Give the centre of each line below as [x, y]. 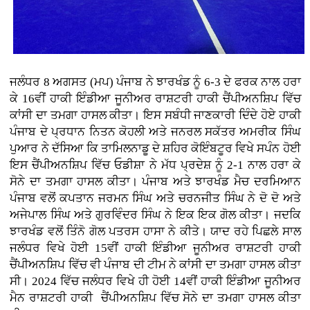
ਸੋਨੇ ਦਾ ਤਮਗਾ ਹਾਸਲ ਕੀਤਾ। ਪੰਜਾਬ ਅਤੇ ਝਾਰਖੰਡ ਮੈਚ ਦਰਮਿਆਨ [155, 181]
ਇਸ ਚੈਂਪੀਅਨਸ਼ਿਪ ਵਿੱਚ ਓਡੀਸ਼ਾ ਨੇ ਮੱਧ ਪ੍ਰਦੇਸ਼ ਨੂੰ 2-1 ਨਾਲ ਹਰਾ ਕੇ [155, 165]
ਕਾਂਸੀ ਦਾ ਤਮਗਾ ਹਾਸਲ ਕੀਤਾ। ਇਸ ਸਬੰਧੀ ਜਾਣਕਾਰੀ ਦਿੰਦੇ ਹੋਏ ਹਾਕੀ [155, 115]
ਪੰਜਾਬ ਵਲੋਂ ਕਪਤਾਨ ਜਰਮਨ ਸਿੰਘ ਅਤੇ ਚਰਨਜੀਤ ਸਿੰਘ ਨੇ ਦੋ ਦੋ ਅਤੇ [155, 198]
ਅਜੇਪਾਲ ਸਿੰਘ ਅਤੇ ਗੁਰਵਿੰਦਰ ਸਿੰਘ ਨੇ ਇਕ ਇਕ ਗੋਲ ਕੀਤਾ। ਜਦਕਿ [155, 215]
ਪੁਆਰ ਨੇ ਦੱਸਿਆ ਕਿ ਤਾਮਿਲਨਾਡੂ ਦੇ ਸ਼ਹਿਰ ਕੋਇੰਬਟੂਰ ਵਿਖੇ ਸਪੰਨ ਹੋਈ [155, 148]
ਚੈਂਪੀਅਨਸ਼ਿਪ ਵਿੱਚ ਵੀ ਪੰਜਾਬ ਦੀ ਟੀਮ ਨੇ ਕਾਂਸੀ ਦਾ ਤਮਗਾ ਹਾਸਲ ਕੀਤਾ [155, 264]
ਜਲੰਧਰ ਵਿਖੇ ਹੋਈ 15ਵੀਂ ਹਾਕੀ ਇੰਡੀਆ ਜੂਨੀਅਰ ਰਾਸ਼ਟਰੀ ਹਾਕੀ [155, 248]
